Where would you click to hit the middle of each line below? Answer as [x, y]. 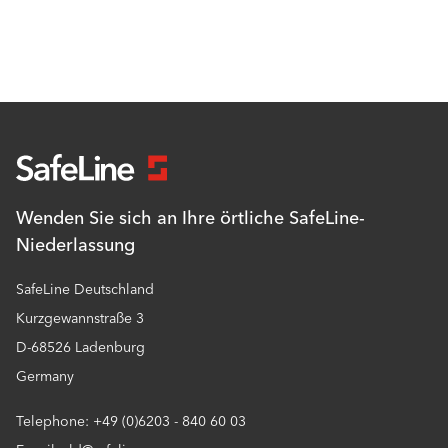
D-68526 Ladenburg [82, 348]
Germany [47, 377]
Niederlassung [75, 245]
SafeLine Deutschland [85, 290]
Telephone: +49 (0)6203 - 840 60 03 [133, 422]
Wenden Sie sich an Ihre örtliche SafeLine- [190, 218]
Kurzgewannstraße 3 [82, 319]
